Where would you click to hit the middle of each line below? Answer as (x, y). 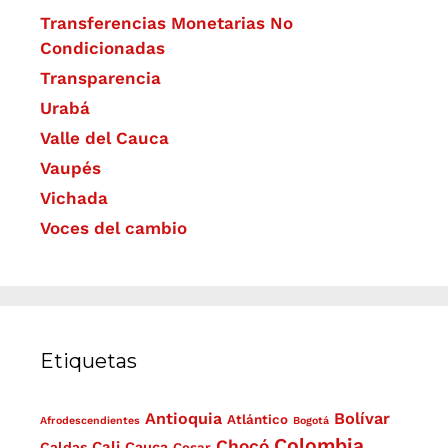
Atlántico (257, 420)
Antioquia (183, 419)
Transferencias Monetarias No (166, 23)
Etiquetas (88, 361)
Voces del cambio (113, 228)
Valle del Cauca (104, 138)
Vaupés (70, 168)
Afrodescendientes (90, 421)
